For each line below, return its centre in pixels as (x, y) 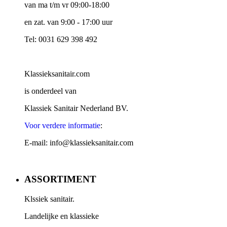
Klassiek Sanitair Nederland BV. (76, 108)
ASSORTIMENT (60, 179)
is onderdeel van (50, 91)
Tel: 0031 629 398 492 (61, 39)
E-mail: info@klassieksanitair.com (80, 142)
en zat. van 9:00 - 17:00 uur (68, 22)
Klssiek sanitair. (49, 199)
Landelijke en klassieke (62, 216)
